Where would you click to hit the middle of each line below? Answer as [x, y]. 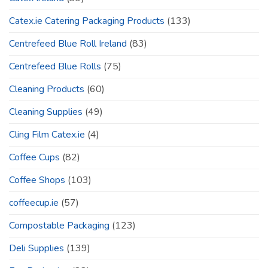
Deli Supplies [36, 248]
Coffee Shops [37, 180]
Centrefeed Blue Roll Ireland [68, 43]
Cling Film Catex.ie [47, 134]
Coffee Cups [34, 157]
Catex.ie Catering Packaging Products [87, 21]
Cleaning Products [47, 89]
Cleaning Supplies [46, 112]
